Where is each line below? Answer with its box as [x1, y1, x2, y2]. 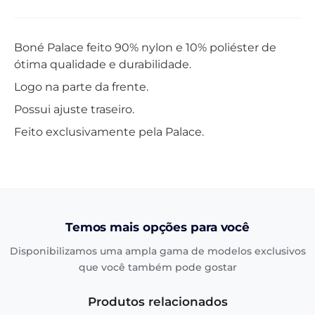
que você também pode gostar [78, 261, 237, 274]
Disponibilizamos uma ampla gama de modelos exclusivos [9, 245, 306, 257]
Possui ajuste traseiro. [14, 103, 134, 116]
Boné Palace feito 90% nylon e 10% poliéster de [14, 41, 276, 54]
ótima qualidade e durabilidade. [14, 58, 191, 71]
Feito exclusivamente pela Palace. [14, 125, 204, 139]
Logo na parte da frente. [14, 80, 148, 94]
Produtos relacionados [87, 295, 228, 309]
